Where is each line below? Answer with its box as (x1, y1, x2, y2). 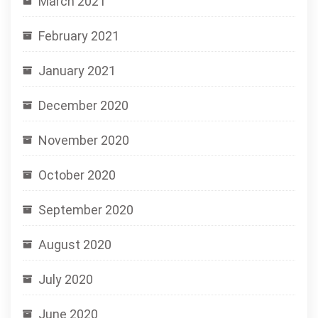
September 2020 (38, 202, 133, 217)
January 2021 (38, 63, 116, 78)
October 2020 (38, 168, 116, 182)
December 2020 (38, 98, 128, 113)
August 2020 (38, 237, 111, 252)
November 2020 (38, 133, 129, 148)
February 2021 (38, 28, 119, 43)
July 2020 (38, 272, 93, 287)
